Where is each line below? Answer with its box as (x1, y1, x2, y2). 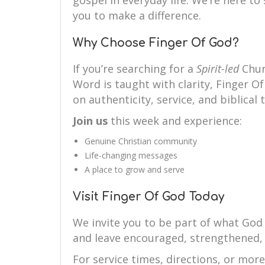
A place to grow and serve (85, 164, 185, 175)
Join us (73, 114, 108, 128)
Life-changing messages (85, 150, 177, 161)
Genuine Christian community (85, 135, 197, 147)
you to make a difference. (73, 8, 201, 22)
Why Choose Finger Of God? (73, 37, 239, 49)
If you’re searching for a (73, 62, 196, 76)
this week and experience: (108, 114, 242, 128)
